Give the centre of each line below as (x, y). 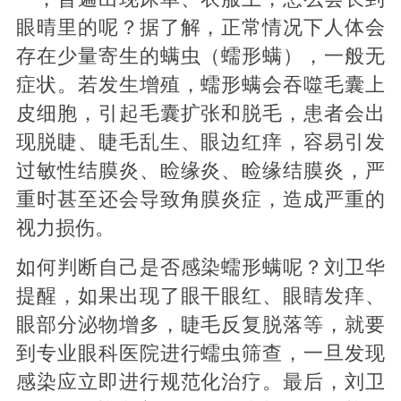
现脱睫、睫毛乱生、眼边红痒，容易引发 (200, 142)
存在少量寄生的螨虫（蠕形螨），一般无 (200, 56)
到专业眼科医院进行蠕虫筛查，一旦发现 (200, 353)
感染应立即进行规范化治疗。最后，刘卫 (200, 382)
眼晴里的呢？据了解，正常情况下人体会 (200, 27)
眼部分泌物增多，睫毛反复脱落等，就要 (200, 324)
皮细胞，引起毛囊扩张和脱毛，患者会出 (200, 113)
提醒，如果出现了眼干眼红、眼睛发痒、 (200, 296)
